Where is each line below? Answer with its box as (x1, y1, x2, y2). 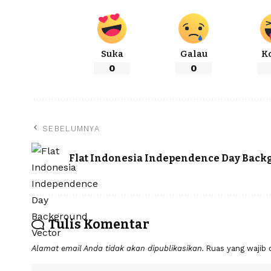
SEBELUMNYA (42, 124, 100, 134)
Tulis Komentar (48, 217, 149, 233)
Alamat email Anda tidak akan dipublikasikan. (31, 244, 204, 253)
